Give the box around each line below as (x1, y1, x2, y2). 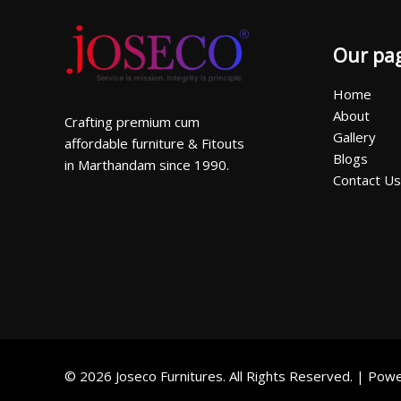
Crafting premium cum (64, 112, 200, 131)
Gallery (333, 128, 376, 147)
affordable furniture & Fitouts (64, 133, 244, 152)
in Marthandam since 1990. (64, 155, 229, 174)
